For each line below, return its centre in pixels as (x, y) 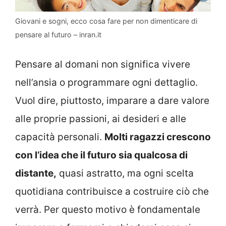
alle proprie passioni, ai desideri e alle (101, 119)
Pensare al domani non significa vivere (103, 65)
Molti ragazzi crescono (158, 137)
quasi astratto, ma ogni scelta (125, 174)
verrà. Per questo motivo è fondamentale (108, 210)
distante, (36, 174)
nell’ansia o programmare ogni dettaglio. (106, 83)
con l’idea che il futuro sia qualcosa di (101, 155)
